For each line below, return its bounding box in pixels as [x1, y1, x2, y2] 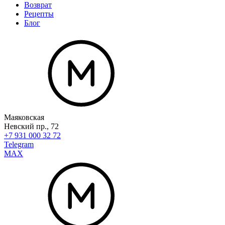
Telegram [4, 140, 34, 149]
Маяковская [4, 113, 44, 122]
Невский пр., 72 [4, 122, 59, 131]
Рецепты [24, 9, 54, 18]
